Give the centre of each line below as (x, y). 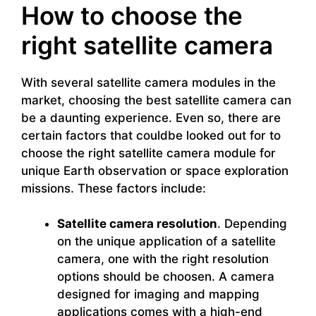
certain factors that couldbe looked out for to (151, 135)
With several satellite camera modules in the (148, 82)
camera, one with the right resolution (163, 259)
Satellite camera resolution (137, 224)
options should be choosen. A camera (166, 277)
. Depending (252, 224)
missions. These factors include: (114, 188)
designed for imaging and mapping (158, 294)
